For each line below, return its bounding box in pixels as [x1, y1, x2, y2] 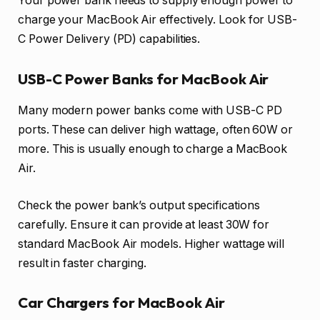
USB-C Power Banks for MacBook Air [18, 69, 269, 88]
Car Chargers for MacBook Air [18, 294, 225, 312]
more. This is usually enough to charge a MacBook [18, 142, 288, 156]
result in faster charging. [18, 256, 146, 270]
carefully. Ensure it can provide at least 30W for [18, 217, 270, 231]
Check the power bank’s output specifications [18, 198, 260, 212]
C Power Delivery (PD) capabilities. [18, 32, 201, 46]
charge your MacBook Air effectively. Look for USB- [18, 13, 298, 27]
